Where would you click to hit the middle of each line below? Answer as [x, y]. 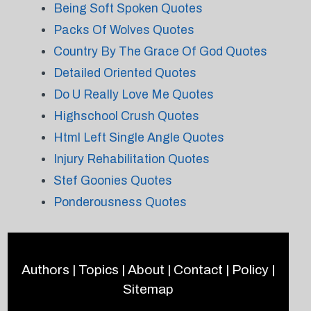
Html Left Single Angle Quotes [138, 137]
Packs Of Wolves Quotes [124, 30]
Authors [45, 270]
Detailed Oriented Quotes [125, 73]
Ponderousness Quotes [120, 202]
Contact [198, 270]
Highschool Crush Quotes [126, 116]
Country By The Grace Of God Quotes [160, 51]
